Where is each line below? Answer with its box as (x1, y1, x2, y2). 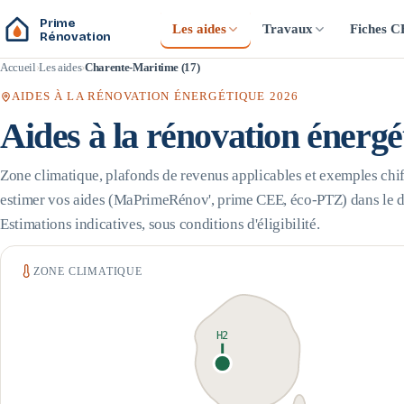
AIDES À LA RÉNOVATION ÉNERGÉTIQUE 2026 (12, 89, 299, 104)
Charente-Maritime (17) (84, 60, 200, 74)
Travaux (262, 21, 314, 36)
